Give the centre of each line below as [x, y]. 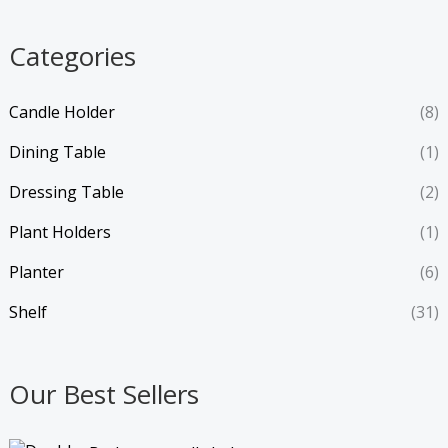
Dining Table [57, 151]
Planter [36, 271]
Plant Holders [59, 231]
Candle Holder [61, 111]
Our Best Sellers [103, 393]
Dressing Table [66, 191]
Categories [72, 55]
